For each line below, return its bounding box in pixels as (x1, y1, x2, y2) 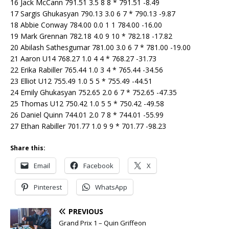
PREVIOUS (68, 207, 103, 217)
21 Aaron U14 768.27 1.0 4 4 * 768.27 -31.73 (10, 54, 156, 64)
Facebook (83, 161, 113, 171)
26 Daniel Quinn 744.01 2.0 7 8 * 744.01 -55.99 (10, 110, 164, 120)
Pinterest (34, 182, 62, 192)
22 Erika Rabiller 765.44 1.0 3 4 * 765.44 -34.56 (10, 65, 163, 75)
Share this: (10, 144, 45, 153)
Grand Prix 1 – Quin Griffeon (59, 218, 146, 228)
